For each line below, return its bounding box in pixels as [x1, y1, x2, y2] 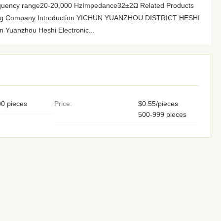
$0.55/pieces [138, 100, 178, 108]
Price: [54, 100, 72, 108]
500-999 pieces [138, 110, 186, 118]
